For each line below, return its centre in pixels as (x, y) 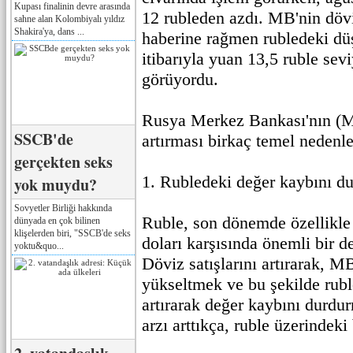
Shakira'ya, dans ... (49, 31)
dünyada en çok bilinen (57, 220)
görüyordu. (180, 79)
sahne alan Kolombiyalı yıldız (69, 19)
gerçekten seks (63, 162)
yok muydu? (56, 184)
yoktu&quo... (39, 245)
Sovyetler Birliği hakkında (63, 208)
